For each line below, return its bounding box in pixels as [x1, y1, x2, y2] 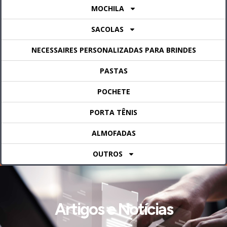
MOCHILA [91, 4, 124, 14]
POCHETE [97, 87, 130, 97]
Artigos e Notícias [54, 200, 173, 219]
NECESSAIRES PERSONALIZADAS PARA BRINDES [31, 45, 196, 55]
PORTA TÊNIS [90, 107, 137, 118]
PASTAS [99, 66, 128, 76]
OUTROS [92, 149, 123, 159]
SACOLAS [91, 24, 124, 34]
